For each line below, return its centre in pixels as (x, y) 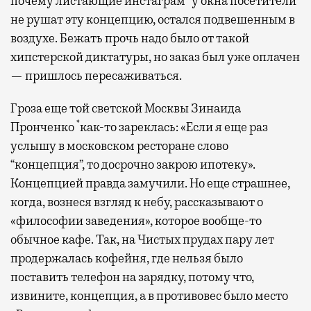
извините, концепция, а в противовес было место (149, 295)
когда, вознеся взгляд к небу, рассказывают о (137, 202)
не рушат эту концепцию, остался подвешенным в (153, 19)
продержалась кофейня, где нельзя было (127, 258)
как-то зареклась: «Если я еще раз (174, 127)
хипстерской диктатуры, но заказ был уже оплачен (155, 57)
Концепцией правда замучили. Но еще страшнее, (150, 183)
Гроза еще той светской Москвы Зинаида (126, 108)
